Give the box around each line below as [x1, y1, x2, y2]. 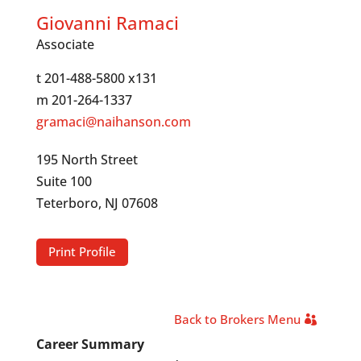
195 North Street [35, 150, 138, 168]
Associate [35, 35, 94, 53]
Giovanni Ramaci [35, 10, 179, 35]
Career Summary [35, 334, 144, 353]
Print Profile [48, 243, 116, 260]
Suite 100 [35, 172, 92, 190]
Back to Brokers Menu [174, 311, 301, 328]
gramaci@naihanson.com [35, 112, 191, 131]
